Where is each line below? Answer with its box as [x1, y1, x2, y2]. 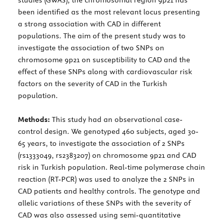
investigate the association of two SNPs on [18, 43, 164, 52]
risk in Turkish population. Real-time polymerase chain [18, 162, 205, 172]
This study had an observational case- [50, 114, 183, 124]
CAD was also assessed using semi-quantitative [18, 210, 181, 220]
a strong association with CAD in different [18, 19, 161, 28]
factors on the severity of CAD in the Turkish [18, 79, 167, 88]
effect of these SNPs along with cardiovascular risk [18, 67, 192, 76]
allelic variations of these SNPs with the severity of [18, 198, 191, 208]
